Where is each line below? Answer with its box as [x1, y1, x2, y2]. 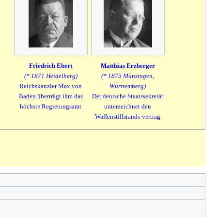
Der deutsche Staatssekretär [92, 93, 163, 100]
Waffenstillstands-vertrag [95, 113, 160, 120]
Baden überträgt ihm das [18, 93, 83, 100]
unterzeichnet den [104, 103, 151, 110]
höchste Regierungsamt [20, 103, 81, 110]
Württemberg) [109, 82, 146, 90]
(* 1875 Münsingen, [101, 72, 154, 79]
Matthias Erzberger [100, 62, 155, 69]
